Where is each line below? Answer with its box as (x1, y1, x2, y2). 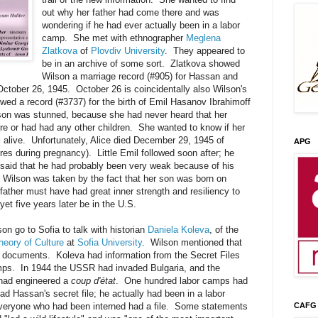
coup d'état (71, 275, 116, 286)
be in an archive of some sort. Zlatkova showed (42, 57, 241, 69)
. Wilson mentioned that (142, 236, 242, 248)
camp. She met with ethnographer (42, 32, 187, 43)
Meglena (186, 32, 221, 43)
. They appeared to (165, 45, 246, 56)
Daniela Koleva (148, 224, 209, 235)
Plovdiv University (91, 45, 165, 56)
